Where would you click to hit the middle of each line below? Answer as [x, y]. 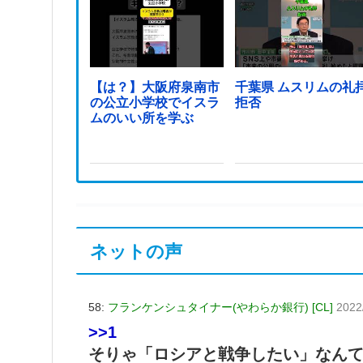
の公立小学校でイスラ [155, 102]
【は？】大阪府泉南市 [155, 87]
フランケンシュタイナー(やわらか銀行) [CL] [220, 307]
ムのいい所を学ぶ [142, 117]
